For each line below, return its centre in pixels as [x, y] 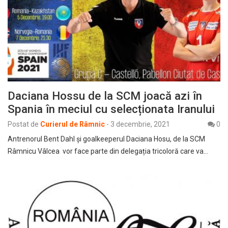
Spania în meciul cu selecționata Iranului [111, 109]
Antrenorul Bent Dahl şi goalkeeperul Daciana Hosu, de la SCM [106, 139]
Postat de [23, 124]
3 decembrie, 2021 [140, 124]
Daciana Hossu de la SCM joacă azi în [105, 96]
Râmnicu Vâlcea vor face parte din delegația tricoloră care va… [108, 151]
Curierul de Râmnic [73, 124]
